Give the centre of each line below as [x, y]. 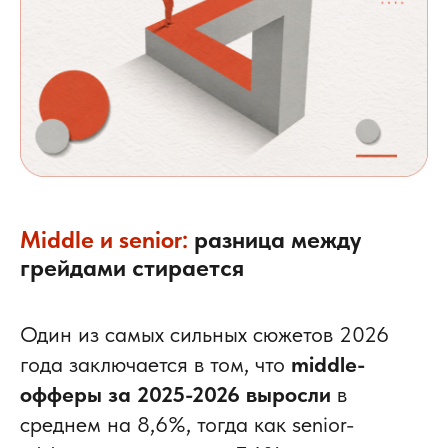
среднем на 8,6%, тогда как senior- [187, 424]
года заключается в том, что [155, 364]
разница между [277, 240]
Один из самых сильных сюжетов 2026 [204, 334]
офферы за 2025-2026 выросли [175, 394]
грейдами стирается [132, 268]
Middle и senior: [107, 240]
